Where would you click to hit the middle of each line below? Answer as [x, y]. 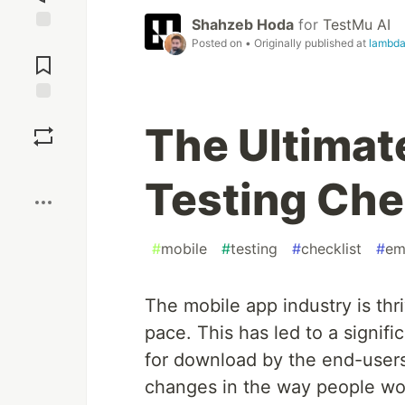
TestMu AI [357, 25]
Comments [43, 58]
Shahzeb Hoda [243, 25]
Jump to [43, 42]
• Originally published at [307, 43]
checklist [331, 249]
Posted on [218, 43]
